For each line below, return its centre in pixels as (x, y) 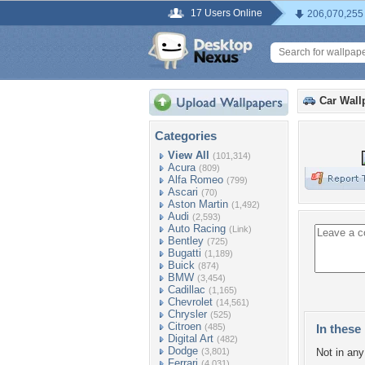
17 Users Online (226, 13)
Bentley (186, 241)
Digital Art (191, 339)
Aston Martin (198, 204)
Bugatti (185, 253)
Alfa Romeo (196, 180)
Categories (186, 136)
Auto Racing (197, 229)
